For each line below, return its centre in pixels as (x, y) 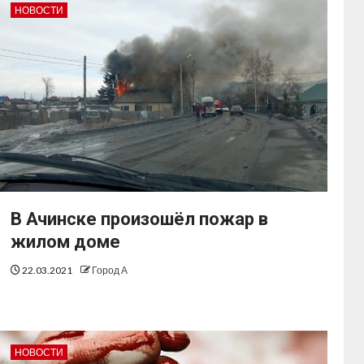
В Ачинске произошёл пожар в (140, 219)
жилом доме (66, 242)
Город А (110, 271)
